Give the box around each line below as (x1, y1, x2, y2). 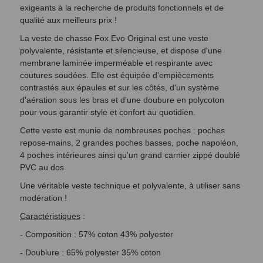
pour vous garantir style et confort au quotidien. (20, 107, 195, 117)
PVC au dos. (20, 162, 66, 172)
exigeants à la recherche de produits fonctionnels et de (20, 2, 224, 12)
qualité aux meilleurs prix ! (20, 15, 117, 25)
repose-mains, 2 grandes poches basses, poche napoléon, (20, 137, 238, 147)
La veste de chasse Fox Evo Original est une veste (20, 33, 208, 43)
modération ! (20, 193, 67, 203)
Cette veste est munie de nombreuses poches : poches (20, 125, 225, 135)
